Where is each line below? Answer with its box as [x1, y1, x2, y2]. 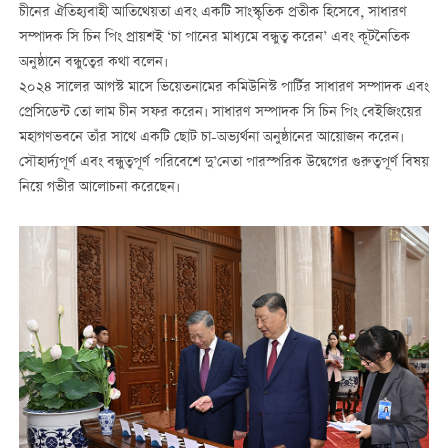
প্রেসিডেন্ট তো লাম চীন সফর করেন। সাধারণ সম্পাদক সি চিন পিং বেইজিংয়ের [18, 102, 422, 125]
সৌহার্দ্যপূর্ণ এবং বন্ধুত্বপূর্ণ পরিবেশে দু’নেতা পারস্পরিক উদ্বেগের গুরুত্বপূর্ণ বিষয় [18, 152, 429, 175]
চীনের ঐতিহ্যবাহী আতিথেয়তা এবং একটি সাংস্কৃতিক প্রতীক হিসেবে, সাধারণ [18, 2, 407, 25]
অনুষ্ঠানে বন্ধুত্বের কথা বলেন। [18, 52, 168, 75]
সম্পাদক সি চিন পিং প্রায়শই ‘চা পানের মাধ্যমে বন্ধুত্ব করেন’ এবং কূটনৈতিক [18, 27, 410, 50]
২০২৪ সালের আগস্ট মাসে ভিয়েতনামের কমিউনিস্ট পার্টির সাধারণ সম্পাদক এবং [18, 77, 429, 100]
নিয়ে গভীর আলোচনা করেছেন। [18, 177, 180, 200]
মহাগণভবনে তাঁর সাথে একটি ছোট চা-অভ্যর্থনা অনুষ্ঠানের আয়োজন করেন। [18, 127, 404, 150]
